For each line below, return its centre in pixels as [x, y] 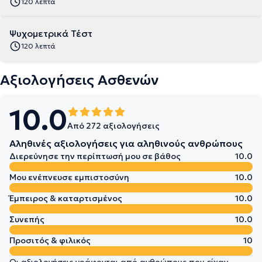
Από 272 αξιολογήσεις [113, 126]
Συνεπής [27, 219]
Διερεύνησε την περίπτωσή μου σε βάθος [95, 156]
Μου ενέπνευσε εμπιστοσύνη [69, 177]
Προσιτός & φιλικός [50, 240]
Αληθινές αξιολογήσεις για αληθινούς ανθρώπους [126, 143]
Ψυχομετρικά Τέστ [51, 33]
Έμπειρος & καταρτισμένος [66, 198]
